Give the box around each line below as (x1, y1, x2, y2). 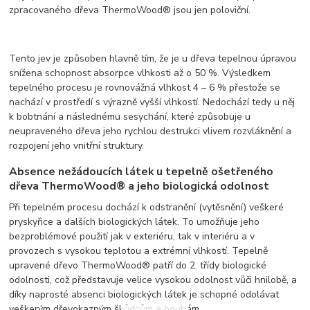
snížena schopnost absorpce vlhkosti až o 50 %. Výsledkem (9, 66, 271, 80)
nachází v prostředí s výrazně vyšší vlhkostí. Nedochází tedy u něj (9, 95, 295, 109)
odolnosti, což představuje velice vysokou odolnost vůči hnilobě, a (9, 273, 298, 287)
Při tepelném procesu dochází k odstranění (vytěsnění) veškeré (9, 201, 284, 215)
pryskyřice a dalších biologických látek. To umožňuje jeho (9, 215, 260, 229)
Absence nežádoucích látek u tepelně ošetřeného (9, 164, 274, 180)
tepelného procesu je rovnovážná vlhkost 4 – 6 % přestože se (9, 80, 281, 94)
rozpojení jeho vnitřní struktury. (9, 138, 145, 152)
